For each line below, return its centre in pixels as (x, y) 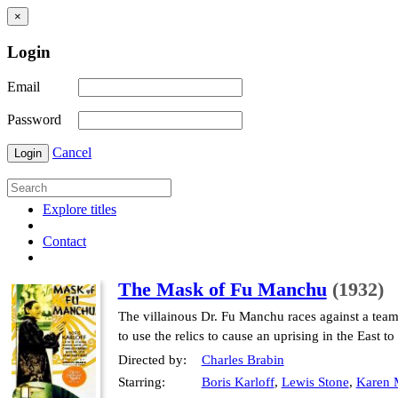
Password (34, 120)
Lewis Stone (315, 382)
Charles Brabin (243, 360)
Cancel (72, 153)
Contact (64, 242)
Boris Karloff (238, 382)
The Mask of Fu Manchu (222, 290)
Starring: (141, 382)
